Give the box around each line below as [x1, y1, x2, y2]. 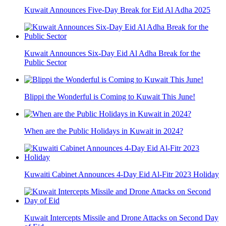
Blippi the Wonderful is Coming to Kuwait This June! [24, 92, 195, 101]
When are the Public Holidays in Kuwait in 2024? [24, 126, 183, 135]
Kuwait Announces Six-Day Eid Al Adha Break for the [24, 48, 200, 58]
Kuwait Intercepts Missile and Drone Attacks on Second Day [24, 213, 218, 222]
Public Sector [24, 58, 67, 67]
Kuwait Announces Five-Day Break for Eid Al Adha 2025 [24, 5, 210, 14]
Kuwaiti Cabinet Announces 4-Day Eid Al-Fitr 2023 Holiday [24, 169, 219, 179]
